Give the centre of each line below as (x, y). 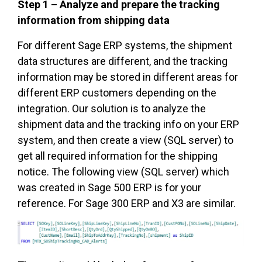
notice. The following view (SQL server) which (123, 171)
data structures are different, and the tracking (123, 61)
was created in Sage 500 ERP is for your (109, 187)
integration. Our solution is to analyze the (112, 108)
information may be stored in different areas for (128, 77)
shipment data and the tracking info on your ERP (128, 124)
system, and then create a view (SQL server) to (125, 140)
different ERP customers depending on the (117, 92)
